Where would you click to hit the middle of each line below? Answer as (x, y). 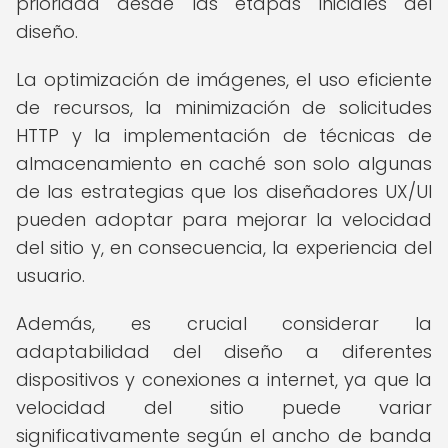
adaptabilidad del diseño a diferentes (224, 351)
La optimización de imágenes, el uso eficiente (224, 79)
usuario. (50, 275)
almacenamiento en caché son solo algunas (224, 163)
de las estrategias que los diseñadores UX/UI (224, 191)
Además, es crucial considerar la (224, 323)
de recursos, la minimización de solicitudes (224, 107)
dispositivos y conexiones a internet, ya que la (224, 379)
